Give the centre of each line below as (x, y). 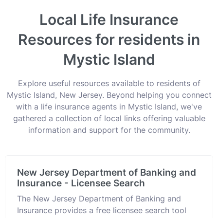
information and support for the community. (109, 130)
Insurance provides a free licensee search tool (102, 210)
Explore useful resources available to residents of (109, 83)
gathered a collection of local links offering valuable (109, 118)
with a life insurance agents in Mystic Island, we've (109, 106)
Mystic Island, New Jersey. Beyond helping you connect (109, 95)
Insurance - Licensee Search (81, 183)
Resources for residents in (109, 39)
